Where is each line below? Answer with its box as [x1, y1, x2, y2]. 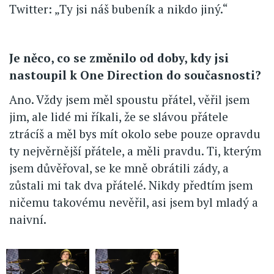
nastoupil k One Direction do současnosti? [9, 67, 261, 83]
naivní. [9, 212, 46, 228]
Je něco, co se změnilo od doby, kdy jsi [9, 50, 229, 66]
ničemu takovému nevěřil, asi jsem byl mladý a [9, 194, 258, 210]
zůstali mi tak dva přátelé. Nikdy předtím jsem [9, 177, 253, 193]
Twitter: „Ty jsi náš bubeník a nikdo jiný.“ [9, 1, 228, 17]
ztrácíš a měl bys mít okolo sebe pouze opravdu [9, 126, 261, 142]
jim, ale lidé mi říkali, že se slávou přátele [9, 109, 228, 125]
